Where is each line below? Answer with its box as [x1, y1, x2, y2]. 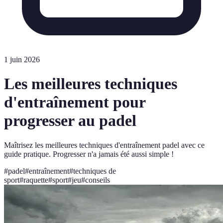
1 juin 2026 [4, 55, 40, 64]
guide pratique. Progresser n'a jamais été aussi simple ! [4, 149, 174, 158]
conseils [85, 175, 110, 184]
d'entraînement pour [4, 93, 145, 111]
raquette [23, 175, 48, 184]
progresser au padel [4, 111, 136, 130]
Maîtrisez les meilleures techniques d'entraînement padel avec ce [4, 140, 205, 149]
